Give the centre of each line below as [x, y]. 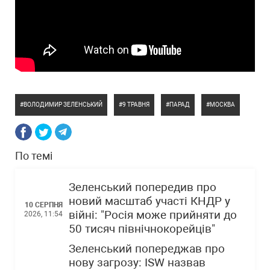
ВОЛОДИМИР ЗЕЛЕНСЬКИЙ [63, 105]
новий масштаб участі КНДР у [149, 201]
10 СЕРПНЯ [44, 205]
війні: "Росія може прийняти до [153, 215]
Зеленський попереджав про [147, 249]
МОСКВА [222, 105]
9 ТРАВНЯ [136, 105]
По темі [34, 156]
